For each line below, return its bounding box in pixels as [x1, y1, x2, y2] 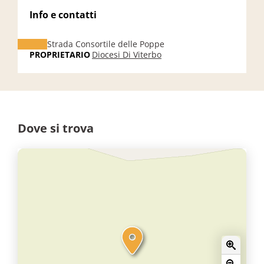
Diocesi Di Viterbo [92, 49, 161, 60]
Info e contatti [29, 8, 97, 21]
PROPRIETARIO [29, 49, 90, 60]
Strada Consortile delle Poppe [47, 38, 164, 49]
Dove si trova [18, 120, 94, 136]
